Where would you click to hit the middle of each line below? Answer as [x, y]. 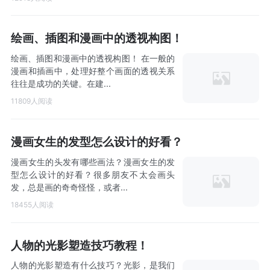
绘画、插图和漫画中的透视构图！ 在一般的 [93, 58]
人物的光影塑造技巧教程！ [79, 245]
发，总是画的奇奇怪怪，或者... [69, 187]
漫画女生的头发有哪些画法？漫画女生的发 [93, 162]
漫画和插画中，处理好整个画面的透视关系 [93, 71]
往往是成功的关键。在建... [61, 83]
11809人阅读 [31, 101]
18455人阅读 [32, 205]
